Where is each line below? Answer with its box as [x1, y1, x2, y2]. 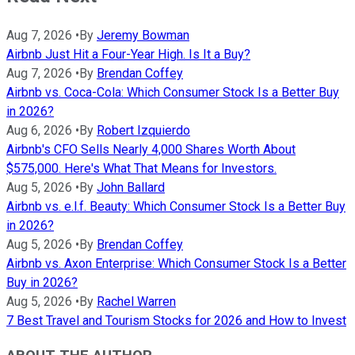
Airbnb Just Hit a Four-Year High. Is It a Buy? [6, 46, 250, 62]
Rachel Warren [97, 293, 176, 309]
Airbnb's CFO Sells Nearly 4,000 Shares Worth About [6, 141, 296, 157]
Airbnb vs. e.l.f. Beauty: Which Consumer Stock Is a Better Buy [6, 198, 345, 214]
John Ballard [97, 179, 165, 195]
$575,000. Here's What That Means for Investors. [6, 160, 277, 176]
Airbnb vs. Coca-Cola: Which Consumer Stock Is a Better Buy [6, 84, 339, 100]
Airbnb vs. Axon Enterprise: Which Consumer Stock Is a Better [6, 255, 346, 271]
